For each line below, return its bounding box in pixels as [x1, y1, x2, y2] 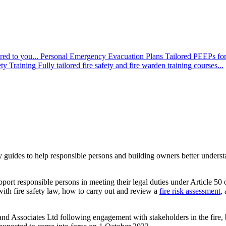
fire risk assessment [159, 186, 220, 195]
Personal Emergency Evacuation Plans [40, 52, 163, 61]
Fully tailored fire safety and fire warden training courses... [38, 61, 223, 70]
